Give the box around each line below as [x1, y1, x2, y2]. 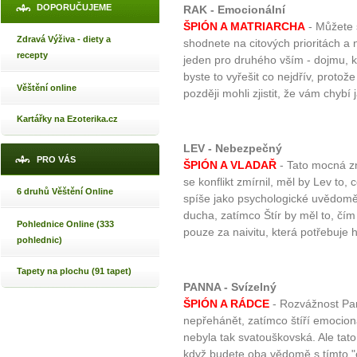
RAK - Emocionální [183, 3, 285, 17]
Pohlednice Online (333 [17, 219, 114, 229]
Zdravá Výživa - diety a [17, 34, 111, 44]
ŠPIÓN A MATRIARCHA [183, 20, 305, 33]
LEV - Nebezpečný [183, 142, 282, 155]
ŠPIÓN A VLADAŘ [183, 159, 277, 172]
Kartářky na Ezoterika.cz [17, 114, 118, 124]
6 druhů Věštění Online [17, 186, 113, 196]
